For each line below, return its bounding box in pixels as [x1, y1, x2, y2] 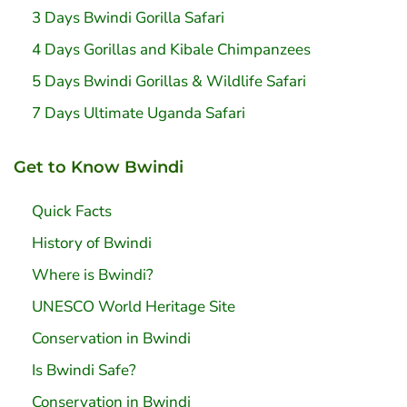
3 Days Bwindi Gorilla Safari [32, 7, 224, 29]
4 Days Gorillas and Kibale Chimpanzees [32, 39, 311, 61]
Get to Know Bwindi [14, 157, 184, 178]
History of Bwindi [32, 233, 152, 254]
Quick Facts [32, 201, 112, 223]
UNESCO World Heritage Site [32, 296, 235, 318]
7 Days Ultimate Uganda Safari [32, 103, 245, 124]
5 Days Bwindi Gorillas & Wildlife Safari [32, 71, 306, 93]
